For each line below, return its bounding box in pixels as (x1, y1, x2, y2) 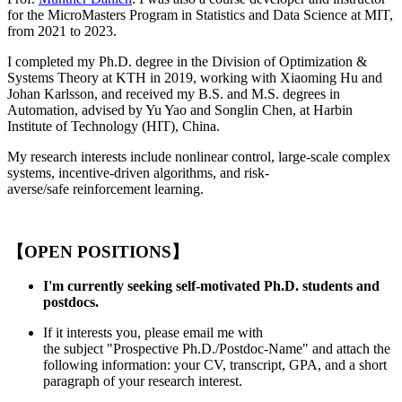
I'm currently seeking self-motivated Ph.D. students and (43, 278, 380, 294)
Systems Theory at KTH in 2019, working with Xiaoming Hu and (7, 70, 382, 86)
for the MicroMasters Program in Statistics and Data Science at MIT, (7, 7, 393, 23)
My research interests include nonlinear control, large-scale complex (7, 149, 390, 165)
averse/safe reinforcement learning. (7, 181, 204, 197)
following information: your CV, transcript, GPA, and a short (43, 357, 387, 373)
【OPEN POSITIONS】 (7, 242, 188, 262)
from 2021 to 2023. (7, 23, 117, 39)
